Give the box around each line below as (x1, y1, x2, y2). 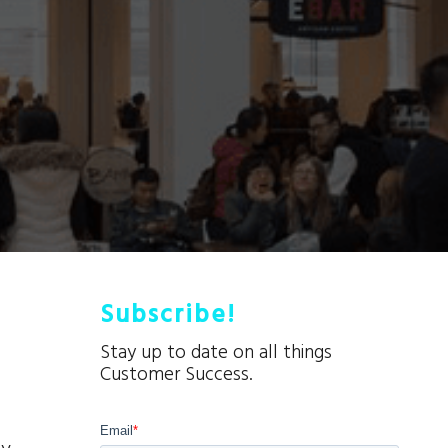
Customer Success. (99, 361, 252, 388)
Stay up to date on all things (99, 339, 332, 366)
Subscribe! (99, 297, 236, 332)
